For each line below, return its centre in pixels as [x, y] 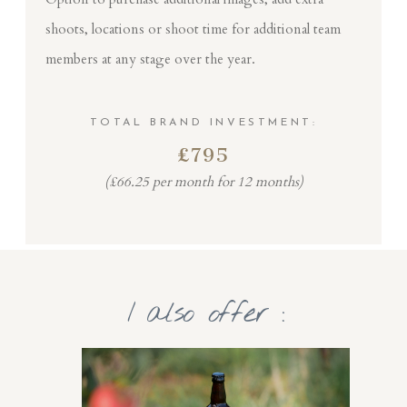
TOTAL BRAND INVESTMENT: [203, 122]
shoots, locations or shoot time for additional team [193, 29]
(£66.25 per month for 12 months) [203, 181]
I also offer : [205, 314]
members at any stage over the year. [150, 59]
